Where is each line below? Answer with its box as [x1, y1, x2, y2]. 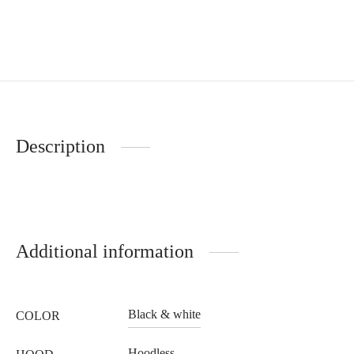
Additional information [16, 241, 194, 262]
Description [16, 136, 105, 157]
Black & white [128, 307, 201, 322]
